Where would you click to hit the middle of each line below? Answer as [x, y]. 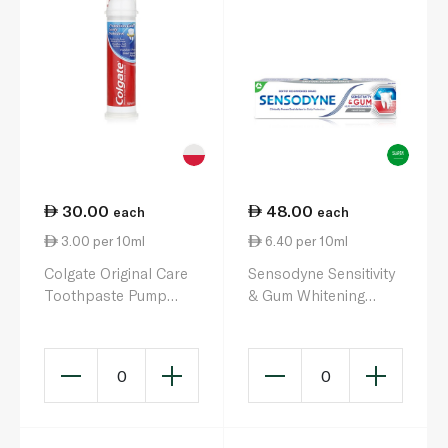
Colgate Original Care [116, 273]
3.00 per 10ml [101, 241]
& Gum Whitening [306, 295]
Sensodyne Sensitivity [321, 273]
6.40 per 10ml [305, 241]
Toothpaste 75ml [307, 317]
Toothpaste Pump [105, 295]
